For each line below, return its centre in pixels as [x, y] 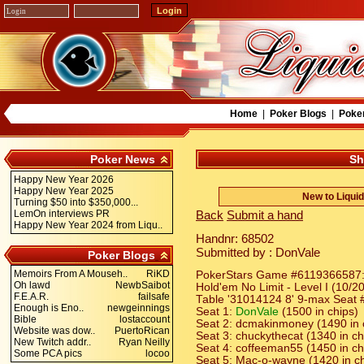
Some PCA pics [48, 353]
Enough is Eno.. [49, 308]
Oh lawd [32, 285]
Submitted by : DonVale [258, 252]
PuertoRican [142, 331]
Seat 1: [216, 312]
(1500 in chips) [320, 312]
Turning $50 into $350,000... [76, 202]
